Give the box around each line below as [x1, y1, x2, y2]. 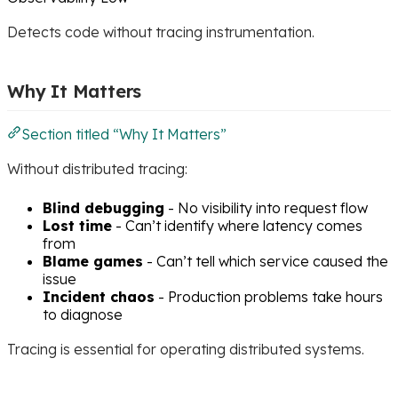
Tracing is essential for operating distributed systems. [7, 339, 364, 358]
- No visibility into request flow [164, 198, 368, 217]
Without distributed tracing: [7, 159, 187, 178]
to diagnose [43, 305, 123, 323]
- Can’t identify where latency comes [112, 216, 362, 235]
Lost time [43, 216, 112, 235]
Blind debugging [43, 198, 164, 217]
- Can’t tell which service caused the [143, 251, 388, 270]
